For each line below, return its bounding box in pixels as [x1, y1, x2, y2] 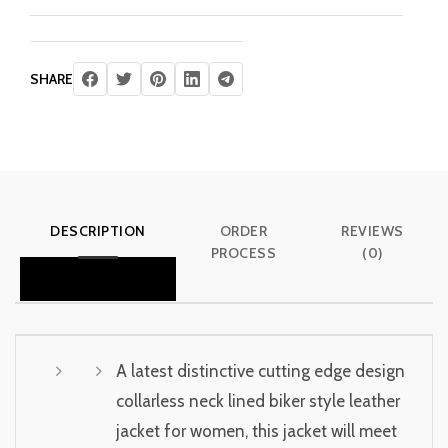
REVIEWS [341, 222, 404, 240]
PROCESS [210, 244, 276, 262]
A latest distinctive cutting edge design [116, 361, 405, 381]
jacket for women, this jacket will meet [116, 421, 397, 441]
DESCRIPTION [50, 222, 146, 240]
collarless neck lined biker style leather [116, 391, 400, 411]
